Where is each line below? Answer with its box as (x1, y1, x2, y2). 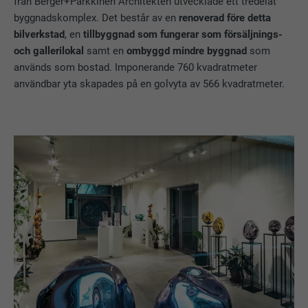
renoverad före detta (179, 12, 272, 25)
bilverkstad (14, 28, 65, 41)
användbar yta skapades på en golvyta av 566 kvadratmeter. (14, 78, 288, 91)
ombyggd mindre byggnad (126, 45, 247, 58)
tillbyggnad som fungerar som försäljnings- (80, 28, 283, 41)
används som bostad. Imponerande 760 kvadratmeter (14, 61, 258, 74)
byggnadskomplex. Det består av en (14, 12, 179, 25)
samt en (84, 45, 127, 58)
